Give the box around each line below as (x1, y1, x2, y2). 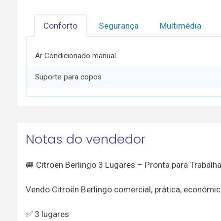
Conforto (43, 20, 78, 31)
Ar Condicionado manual (35, 51, 116, 60)
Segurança (99, 20, 139, 31)
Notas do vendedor (25, 130, 146, 148)
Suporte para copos (35, 73, 102, 82)
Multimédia (160, 20, 202, 31)
